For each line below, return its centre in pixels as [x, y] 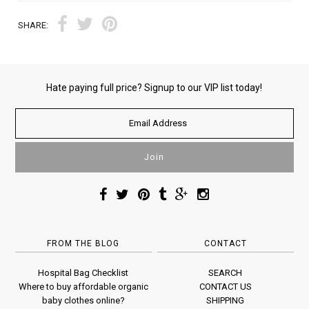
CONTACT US [225, 286]
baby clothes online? [83, 300]
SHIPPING [226, 300]
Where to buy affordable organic [83, 286]
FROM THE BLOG [83, 243]
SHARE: [33, 25]
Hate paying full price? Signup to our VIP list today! [154, 87]
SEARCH [226, 272]
